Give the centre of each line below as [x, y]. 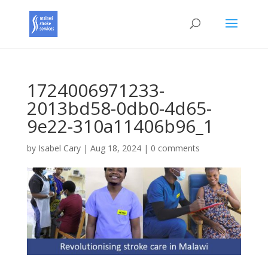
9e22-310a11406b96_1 [120, 126]
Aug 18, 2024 [115, 148]
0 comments [175, 148]
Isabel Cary [59, 148]
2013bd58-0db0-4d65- [119, 108]
